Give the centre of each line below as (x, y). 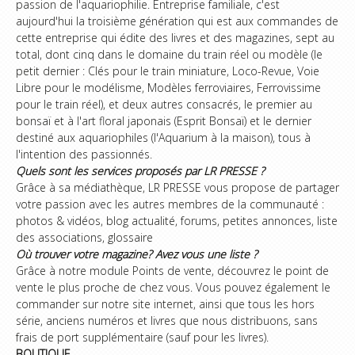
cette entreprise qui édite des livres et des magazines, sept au (175, 38)
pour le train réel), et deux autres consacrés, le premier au (164, 104)
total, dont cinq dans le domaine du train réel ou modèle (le (169, 54)
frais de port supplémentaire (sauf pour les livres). (142, 337)
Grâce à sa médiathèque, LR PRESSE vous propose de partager (177, 187)
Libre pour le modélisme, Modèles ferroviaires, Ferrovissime (168, 88)
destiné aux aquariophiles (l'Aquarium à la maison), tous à (163, 137)
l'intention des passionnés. (84, 154)
